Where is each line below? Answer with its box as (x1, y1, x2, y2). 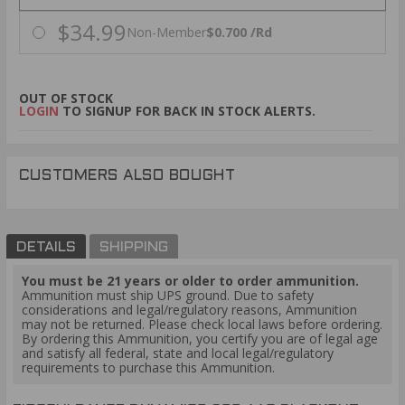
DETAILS (16, 240, 77, 254)
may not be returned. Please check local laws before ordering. (22, 316, 382, 334)
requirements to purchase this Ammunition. (22, 359, 275, 377)
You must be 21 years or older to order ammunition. (22, 272, 359, 290)
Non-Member (127, 24, 206, 42)
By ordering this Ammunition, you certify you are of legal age (22, 330, 378, 348)
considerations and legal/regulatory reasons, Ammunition (22, 301, 357, 319)
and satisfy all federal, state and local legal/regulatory (22, 344, 334, 363)
